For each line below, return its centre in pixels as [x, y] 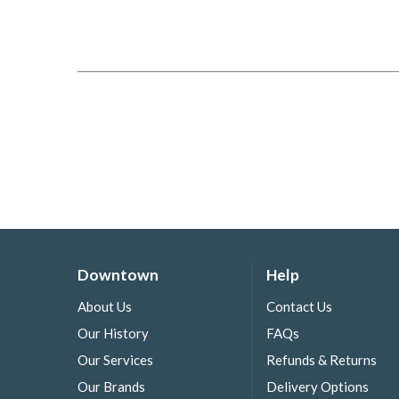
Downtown [118, 275]
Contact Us [299, 306]
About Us [105, 306]
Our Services [115, 359]
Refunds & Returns [322, 359]
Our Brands [111, 386]
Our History [113, 333]
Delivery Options [318, 386]
